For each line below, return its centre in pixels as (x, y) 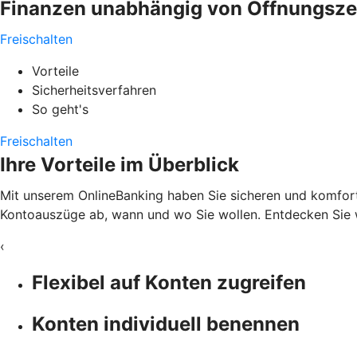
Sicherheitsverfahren (94, 90)
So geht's (60, 109)
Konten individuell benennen (166, 324)
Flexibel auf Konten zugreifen (169, 282)
